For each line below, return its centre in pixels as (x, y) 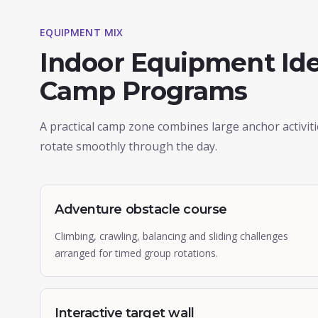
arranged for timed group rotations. (136, 253)
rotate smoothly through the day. (128, 146)
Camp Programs (144, 91)
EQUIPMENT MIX (82, 32)
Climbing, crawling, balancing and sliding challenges (171, 236)
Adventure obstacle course (141, 209)
